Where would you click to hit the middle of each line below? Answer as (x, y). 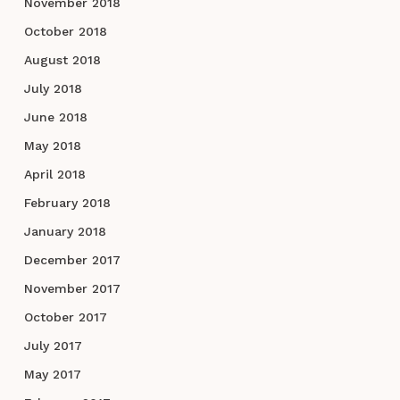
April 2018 (54, 175)
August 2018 (62, 60)
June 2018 (55, 117)
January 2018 (65, 232)
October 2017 (65, 317)
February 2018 (67, 203)
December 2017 (72, 260)
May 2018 (52, 146)
